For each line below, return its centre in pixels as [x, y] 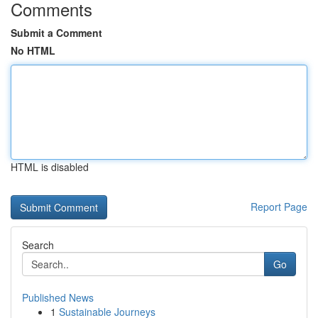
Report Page [279, 207]
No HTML [33, 50]
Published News [58, 297]
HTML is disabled [50, 167]
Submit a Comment [56, 33]
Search [38, 245]
